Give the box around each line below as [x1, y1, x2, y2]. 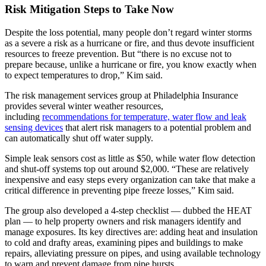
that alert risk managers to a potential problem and [63, 122, 251, 132]
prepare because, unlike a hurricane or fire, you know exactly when [5, 59, 256, 69]
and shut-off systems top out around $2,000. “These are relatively [5, 163, 249, 174]
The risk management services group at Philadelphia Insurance [5, 90, 238, 100]
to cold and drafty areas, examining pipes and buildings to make [5, 237, 243, 248]
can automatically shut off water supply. [5, 132, 153, 143]
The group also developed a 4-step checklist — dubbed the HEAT [5, 205, 252, 216]
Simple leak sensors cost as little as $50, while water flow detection [5, 153, 255, 163]
